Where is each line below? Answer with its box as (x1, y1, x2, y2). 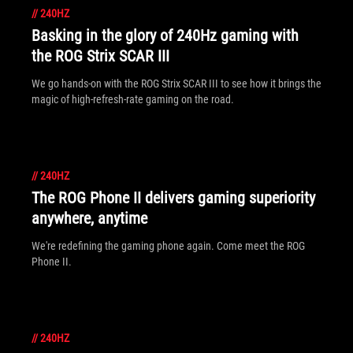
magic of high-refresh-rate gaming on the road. (32, 93, 234, 106)
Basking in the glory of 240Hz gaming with (32, 26, 299, 45)
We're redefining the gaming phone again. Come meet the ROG (32, 240, 305, 252)
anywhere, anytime (32, 209, 147, 228)
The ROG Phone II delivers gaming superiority (32, 188, 315, 207)
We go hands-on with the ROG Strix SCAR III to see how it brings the (32, 77, 321, 90)
